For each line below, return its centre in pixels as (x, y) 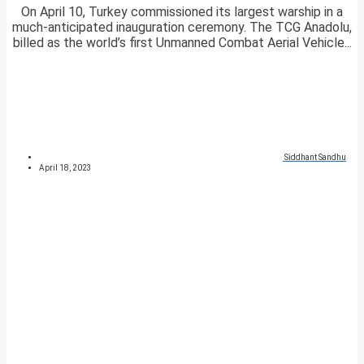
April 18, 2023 (65, 168)
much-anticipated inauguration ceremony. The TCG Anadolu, (182, 28)
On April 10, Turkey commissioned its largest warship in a (182, 12)
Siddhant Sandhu (315, 158)
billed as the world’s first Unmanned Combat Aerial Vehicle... (182, 43)
